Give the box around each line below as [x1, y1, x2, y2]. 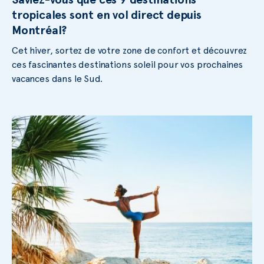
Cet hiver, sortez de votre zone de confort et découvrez [12, 45, 247, 57]
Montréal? [12, 23, 67, 38]
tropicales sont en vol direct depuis [12, 8, 202, 22]
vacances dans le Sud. [12, 73, 103, 85]
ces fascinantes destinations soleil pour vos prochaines [12, 59, 243, 71]
